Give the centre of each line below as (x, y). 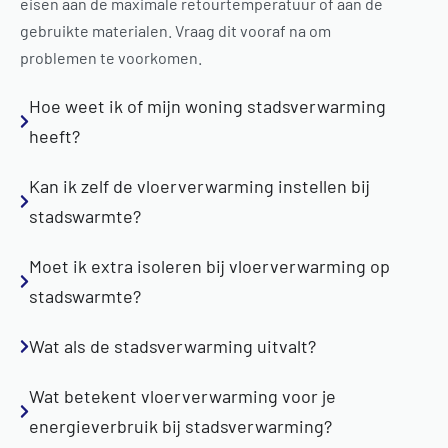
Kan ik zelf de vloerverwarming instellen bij (200, 186)
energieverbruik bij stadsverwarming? (181, 426)
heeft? (55, 136)
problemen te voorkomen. (111, 57)
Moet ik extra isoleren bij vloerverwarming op (210, 266)
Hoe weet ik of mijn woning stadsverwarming (208, 106)
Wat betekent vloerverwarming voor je (183, 396)
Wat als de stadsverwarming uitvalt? (173, 346)
